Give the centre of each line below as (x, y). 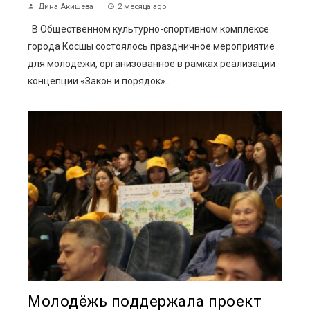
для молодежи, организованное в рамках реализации (152, 64)
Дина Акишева (66, 7)
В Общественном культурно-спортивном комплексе (148, 29)
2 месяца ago (142, 7)
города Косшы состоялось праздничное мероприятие (151, 47)
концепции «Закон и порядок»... (100, 81)
